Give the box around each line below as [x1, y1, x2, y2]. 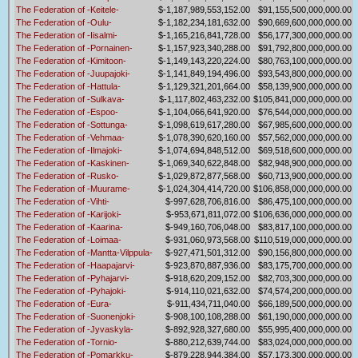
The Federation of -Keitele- [16, 5, 119, 15]
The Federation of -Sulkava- [16, 94, 125, 105]
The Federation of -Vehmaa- [16, 133, 125, 143]
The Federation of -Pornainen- [16, 43, 133, 54]
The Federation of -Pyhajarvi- [16, 273, 129, 284]
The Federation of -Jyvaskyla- [16, 324, 133, 335]
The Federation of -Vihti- [16, 197, 109, 207]
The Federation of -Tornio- [16, 337, 117, 348]
